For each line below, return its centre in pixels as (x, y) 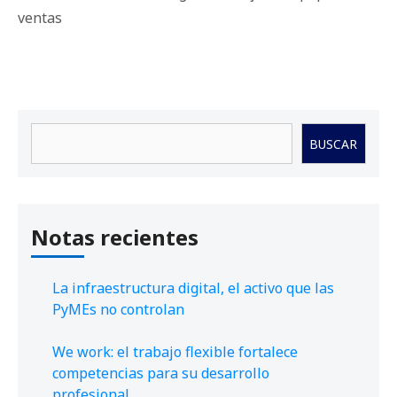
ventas (40, 18)
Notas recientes (115, 237)
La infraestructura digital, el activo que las (193, 288)
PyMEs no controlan (118, 310)
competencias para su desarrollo (161, 374)
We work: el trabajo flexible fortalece (175, 352)
